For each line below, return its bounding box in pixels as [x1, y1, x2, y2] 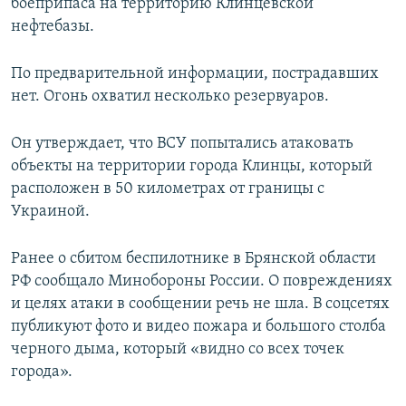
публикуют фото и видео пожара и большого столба [11, 318, 386, 336]
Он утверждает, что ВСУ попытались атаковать [11, 135, 353, 153]
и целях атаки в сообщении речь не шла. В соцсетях [11, 295, 390, 314]
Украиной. [11, 203, 90, 221]
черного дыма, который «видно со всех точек [11, 341, 344, 359]
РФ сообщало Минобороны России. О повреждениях [11, 273, 392, 291]
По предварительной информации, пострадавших [11, 65, 379, 83]
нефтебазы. [11, 18, 94, 36]
